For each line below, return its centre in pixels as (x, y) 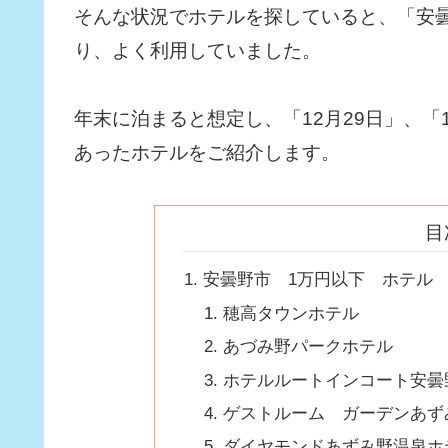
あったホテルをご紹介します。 (207, 153)
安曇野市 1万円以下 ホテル (317, 280)
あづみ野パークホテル (308, 347)
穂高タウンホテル (291, 313)
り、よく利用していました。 (197, 51)
